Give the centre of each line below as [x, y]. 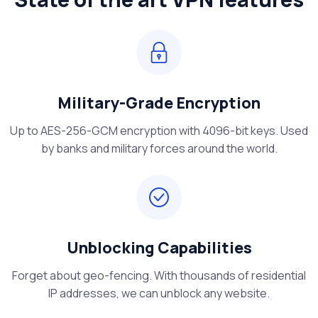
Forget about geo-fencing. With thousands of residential [159, 276]
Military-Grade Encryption [159, 103]
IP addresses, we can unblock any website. [159, 294]
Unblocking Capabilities [159, 248]
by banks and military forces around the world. [159, 149]
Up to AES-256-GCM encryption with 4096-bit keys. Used [159, 131]
